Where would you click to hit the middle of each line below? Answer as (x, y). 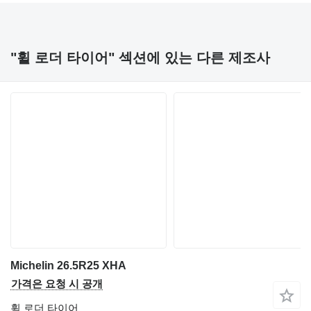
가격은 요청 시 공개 (57, 283)
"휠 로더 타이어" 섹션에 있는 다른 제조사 (140, 57)
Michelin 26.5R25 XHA (68, 265)
